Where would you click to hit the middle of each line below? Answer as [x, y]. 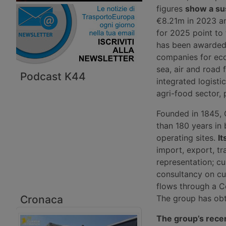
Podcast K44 [53, 76]
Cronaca [42, 199]
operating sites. [187, 138]
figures [171, 9]
